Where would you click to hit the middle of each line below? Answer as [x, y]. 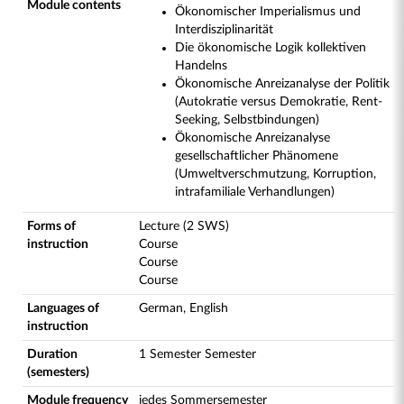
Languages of [63, 308]
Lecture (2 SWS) [184, 226]
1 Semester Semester [197, 354]
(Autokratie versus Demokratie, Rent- [279, 102]
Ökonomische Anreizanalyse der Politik [282, 84]
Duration [52, 354]
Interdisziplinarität [224, 30]
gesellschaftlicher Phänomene [257, 156]
